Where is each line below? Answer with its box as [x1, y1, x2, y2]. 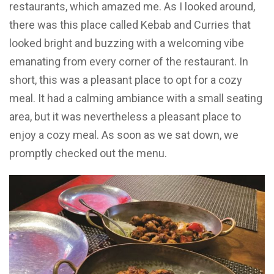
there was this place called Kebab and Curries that [9, 18, 251, 31]
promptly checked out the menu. [9, 146, 167, 160]
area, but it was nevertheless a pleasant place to [9, 109, 241, 123]
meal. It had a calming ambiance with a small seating [9, 91, 262, 105]
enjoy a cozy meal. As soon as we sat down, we [9, 128, 239, 141]
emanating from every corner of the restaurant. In [9, 54, 248, 68]
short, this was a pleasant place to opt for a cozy [9, 73, 242, 86]
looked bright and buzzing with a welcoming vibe [9, 36, 244, 50]
